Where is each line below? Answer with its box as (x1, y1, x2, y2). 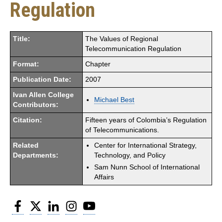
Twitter (42, 199, 64, 208)
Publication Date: (13, 75, 71, 83)
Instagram (77, 199, 110, 208)
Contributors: (13, 101, 58, 109)
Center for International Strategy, (94, 141, 197, 149)
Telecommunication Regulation (85, 45, 181, 53)
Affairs (94, 173, 114, 181)
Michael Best (94, 96, 134, 104)
